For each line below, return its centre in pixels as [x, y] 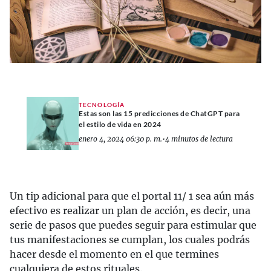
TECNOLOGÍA [102, 105]
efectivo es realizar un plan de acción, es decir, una [130, 210]
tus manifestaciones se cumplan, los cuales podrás [130, 239]
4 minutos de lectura [199, 139]
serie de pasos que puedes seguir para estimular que [133, 225]
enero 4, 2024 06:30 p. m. [120, 139]
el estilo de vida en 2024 [120, 125]
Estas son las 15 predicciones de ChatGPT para [159, 114]
